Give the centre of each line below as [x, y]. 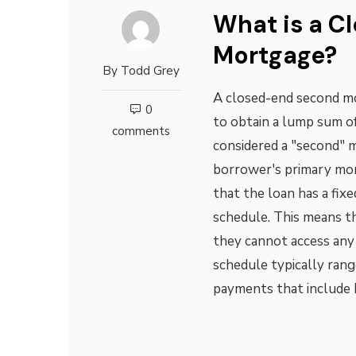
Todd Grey [150, 71]
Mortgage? [275, 55]
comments [141, 131]
